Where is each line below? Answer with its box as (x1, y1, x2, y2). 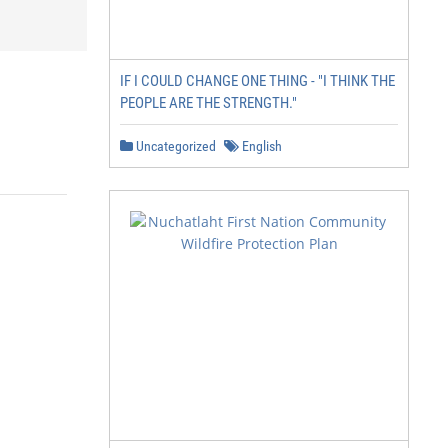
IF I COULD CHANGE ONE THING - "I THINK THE (120, 72, 395, 90)
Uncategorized (133, 138, 216, 154)
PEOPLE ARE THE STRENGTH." (120, 94, 297, 112)
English (239, 138, 282, 154)
